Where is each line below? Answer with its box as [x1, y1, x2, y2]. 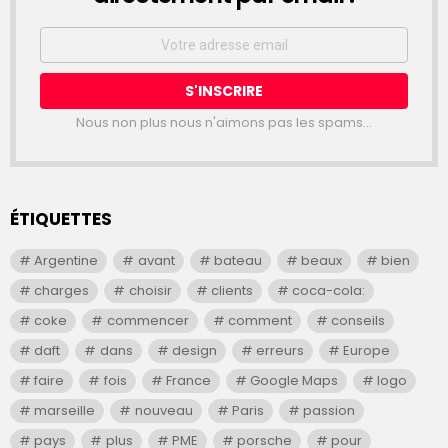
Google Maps [250, 371, 338, 391]
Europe [343, 341, 391, 361]
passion [303, 401, 355, 421]
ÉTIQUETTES [10, 207, 112, 232]
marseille [34, 401, 96, 421]
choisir [128, 281, 172, 301]
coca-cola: [292, 281, 365, 301]
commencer [106, 311, 189, 331]
